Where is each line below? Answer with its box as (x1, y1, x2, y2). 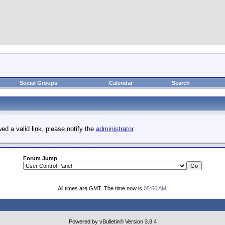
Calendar (108, 80, 133, 86)
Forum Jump (23, 155, 57, 161)
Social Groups (19, 80, 57, 86)
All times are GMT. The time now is (57, 185, 144, 191)
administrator (95, 125, 134, 133)
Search (172, 80, 190, 86)
